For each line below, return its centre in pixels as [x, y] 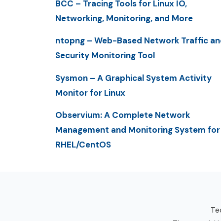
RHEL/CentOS [83, 144]
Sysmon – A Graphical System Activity [133, 78]
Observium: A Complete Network [123, 115]
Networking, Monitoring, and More [124, 18]
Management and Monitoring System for [138, 129]
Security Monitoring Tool [105, 55]
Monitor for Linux [90, 92]
